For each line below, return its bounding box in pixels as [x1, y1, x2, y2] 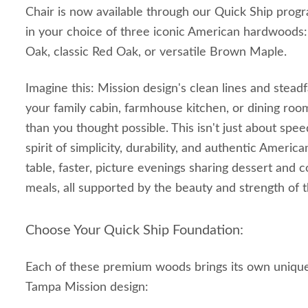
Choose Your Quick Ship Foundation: [25, 223, 243, 237]
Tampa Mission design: [25, 281, 148, 294]
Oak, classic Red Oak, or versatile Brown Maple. [25, 46, 287, 58]
